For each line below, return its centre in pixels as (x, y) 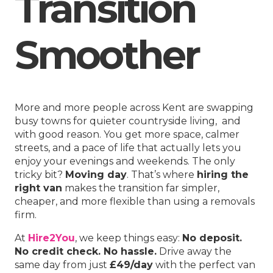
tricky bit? (40, 174)
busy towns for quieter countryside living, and (128, 121)
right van (38, 188)
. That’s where (162, 174)
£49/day (131, 264)
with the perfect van (204, 264)
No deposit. (212, 238)
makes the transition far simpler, (141, 188)
